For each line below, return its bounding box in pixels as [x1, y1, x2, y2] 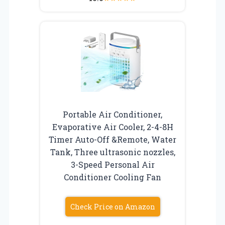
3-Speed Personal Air [70, 159, 155, 170]
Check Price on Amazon [70, 201, 155, 211]
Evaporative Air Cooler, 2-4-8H [52, 121, 173, 132]
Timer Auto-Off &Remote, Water [49, 134, 176, 145]
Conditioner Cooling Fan [64, 171, 161, 182]
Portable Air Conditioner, [63, 108, 162, 120]
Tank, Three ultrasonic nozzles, [50, 146, 175, 157]
